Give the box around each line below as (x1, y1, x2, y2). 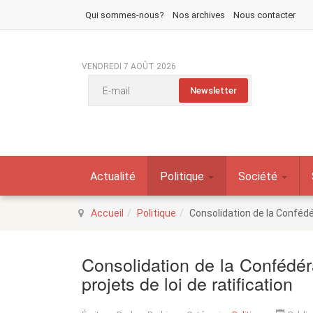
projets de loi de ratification (82, 270, 293, 296)
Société (238, 170, 280, 183)
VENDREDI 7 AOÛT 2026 (82, 61, 176, 71)
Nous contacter (233, 10, 296, 20)
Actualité (90, 170, 136, 183)
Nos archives (173, 10, 225, 20)
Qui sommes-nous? (85, 10, 164, 20)
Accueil (91, 208, 124, 219)
